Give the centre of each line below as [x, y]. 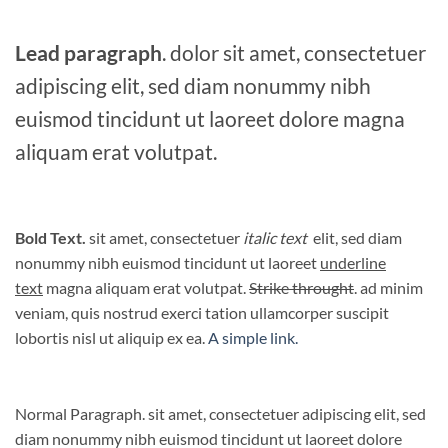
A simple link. [253, 337]
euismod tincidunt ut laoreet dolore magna [210, 118]
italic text [278, 237]
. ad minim [388, 287]
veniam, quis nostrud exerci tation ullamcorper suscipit [202, 312]
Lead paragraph [88, 52]
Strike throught [301, 287]
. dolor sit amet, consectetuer [294, 52]
